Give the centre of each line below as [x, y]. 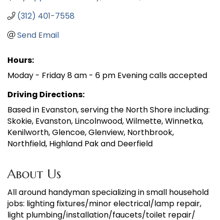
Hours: [21, 60]
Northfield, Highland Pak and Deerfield [80, 143]
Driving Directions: [46, 94]
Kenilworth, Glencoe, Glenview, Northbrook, [91, 132]
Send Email [38, 35]
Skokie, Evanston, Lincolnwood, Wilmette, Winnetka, [105, 121]
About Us [34, 174]
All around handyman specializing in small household [108, 192]
